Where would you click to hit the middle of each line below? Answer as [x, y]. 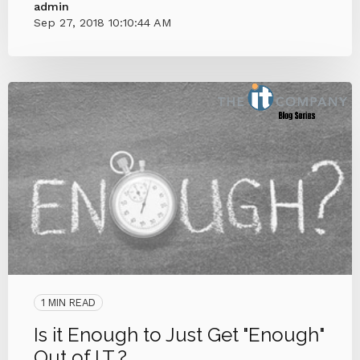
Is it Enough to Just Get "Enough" [179, 335]
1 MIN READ [68, 303]
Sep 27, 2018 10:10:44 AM [103, 22]
